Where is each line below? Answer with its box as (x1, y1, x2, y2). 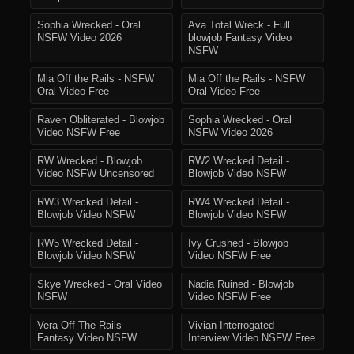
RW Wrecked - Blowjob (37, 156, 142, 168)
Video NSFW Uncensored (37, 168, 154, 180)
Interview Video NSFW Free (188, 333, 315, 345)
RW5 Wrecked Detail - (37, 238, 138, 250)
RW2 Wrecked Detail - (188, 156, 289, 168)
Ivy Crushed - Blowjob (188, 238, 288, 250)
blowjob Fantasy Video (188, 32, 292, 44)
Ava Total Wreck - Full (188, 20, 290, 32)
